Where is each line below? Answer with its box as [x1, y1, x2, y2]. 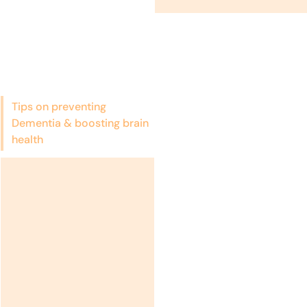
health [11, 132, 43, 147]
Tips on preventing [11, 99, 106, 114]
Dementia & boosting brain [11, 116, 149, 131]
